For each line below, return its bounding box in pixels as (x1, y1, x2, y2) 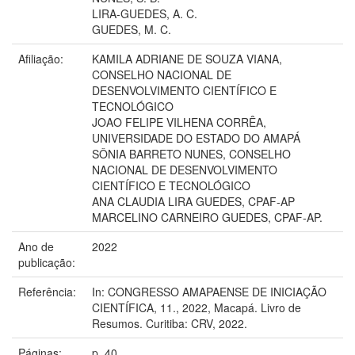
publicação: (18, 254, 78, 270)
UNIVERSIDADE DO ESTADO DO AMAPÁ (92, 129, 300, 146)
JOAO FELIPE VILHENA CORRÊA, (92, 113, 266, 130)
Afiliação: (18, 50, 67, 67)
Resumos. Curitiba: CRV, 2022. (92, 315, 247, 331)
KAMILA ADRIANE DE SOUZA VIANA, (92, 50, 282, 67)
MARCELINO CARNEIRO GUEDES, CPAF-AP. (92, 208, 323, 225)
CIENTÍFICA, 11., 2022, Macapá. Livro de (92, 299, 301, 315)
